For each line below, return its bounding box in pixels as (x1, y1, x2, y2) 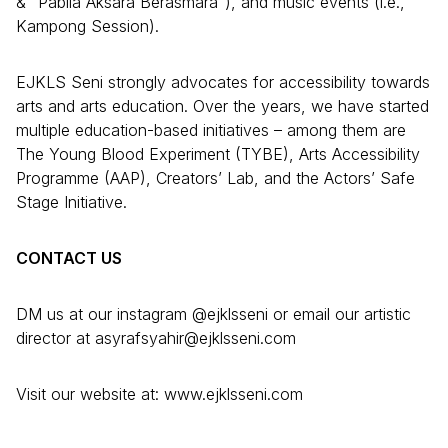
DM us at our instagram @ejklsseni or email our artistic (16, 303, 411, 324)
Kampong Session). (16, 15, 159, 36)
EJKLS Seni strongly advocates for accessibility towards (16, 71, 430, 92)
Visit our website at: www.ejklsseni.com (16, 383, 303, 404)
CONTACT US (16, 247, 122, 268)
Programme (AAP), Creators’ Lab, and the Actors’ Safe (16, 167, 415, 188)
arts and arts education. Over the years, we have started (16, 95, 429, 116)
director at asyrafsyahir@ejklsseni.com (16, 327, 296, 348)
